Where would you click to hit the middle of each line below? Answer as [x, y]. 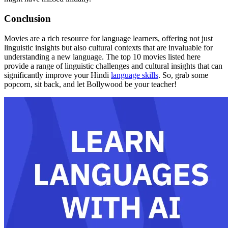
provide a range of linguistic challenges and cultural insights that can [113, 66]
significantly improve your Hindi [58, 75]
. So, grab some [183, 75]
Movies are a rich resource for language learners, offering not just [108, 38]
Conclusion [27, 18]
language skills [135, 75]
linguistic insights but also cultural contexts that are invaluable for [108, 47]
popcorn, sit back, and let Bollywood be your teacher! [90, 84]
